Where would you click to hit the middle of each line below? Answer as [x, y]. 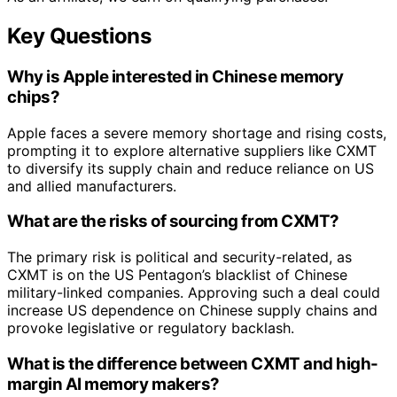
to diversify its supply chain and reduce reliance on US [191, 168]
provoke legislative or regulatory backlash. [151, 328]
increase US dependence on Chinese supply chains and [192, 311]
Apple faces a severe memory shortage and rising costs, [197, 132]
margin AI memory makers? [113, 384]
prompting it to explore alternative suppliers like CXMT [192, 150]
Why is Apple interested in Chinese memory [175, 76]
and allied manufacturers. [92, 186]
